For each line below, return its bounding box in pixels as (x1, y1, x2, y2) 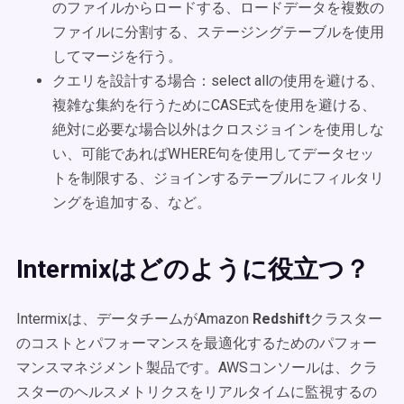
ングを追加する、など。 (52, 194, 211, 211)
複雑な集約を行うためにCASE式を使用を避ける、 (52, 96, 376, 114)
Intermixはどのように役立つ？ (16, 254, 370, 284)
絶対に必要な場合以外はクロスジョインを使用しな (52, 121, 384, 138)
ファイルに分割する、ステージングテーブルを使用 (52, 23, 384, 41)
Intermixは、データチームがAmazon (16, 310, 252, 327)
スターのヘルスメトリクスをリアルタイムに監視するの (16, 383, 377, 400)
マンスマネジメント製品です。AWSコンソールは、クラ (16, 359, 378, 376)
